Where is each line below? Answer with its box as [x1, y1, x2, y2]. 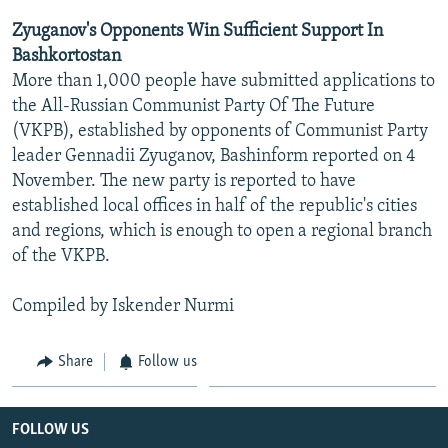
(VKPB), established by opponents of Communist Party [12, 121, 428, 141]
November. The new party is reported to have [12, 171, 356, 191]
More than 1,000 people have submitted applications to [12, 71, 435, 91]
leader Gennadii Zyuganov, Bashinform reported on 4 [12, 146, 416, 166]
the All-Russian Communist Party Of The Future [12, 96, 375, 116]
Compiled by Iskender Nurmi [12, 296, 234, 316]
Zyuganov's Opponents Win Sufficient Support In [12, 21, 383, 41]
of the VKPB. [12, 246, 110, 266]
